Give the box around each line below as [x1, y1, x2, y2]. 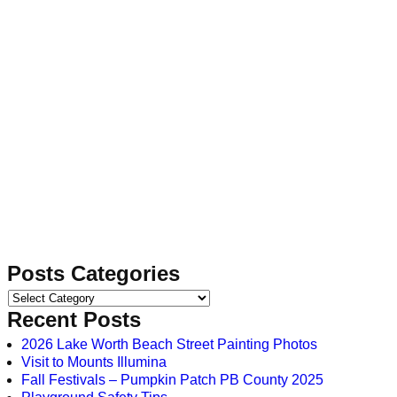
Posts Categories [7, 261, 180, 285]
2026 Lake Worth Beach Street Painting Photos [21, 336, 317, 352]
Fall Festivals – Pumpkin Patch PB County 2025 [21, 371, 323, 387]
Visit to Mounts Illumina [21, 354, 167, 370]
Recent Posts [7, 307, 141, 332]
